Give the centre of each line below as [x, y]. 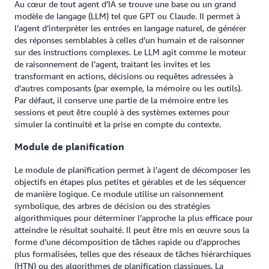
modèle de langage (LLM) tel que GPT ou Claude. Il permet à [127, 16]
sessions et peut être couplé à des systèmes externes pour [122, 112]
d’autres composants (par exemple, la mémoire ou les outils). [128, 88]
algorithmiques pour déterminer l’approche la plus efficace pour [134, 217]
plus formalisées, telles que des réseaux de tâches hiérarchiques [133, 253]
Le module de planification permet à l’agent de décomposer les [132, 169]
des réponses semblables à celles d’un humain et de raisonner [129, 40]
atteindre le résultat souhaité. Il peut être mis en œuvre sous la [132, 229]
